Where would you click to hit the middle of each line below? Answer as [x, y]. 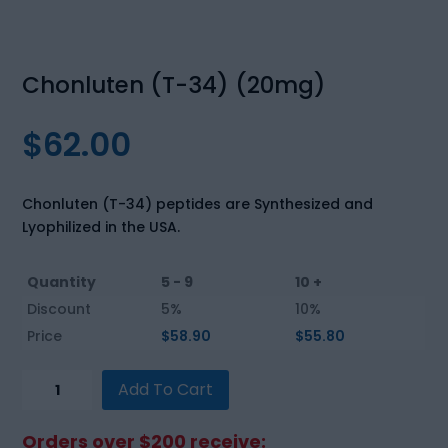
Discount [59, 309]
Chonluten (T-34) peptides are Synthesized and [198, 204]
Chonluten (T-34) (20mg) [174, 85]
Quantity [62, 282]
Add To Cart [166, 390]
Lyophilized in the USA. [101, 227]
